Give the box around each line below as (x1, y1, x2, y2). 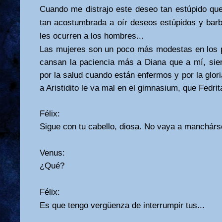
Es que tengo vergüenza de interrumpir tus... (40, 200, 205, 210)
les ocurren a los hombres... (40, 31, 144, 41)
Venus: (40, 148, 65, 158)
